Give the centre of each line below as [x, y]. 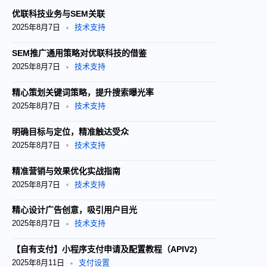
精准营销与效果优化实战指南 [66, 171]
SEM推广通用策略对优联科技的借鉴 [79, 53]
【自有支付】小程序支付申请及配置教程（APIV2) [105, 249]
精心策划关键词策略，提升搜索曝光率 [83, 93]
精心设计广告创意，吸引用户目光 [74, 210]
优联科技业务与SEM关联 [58, 14]
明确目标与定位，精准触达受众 [70, 131]
